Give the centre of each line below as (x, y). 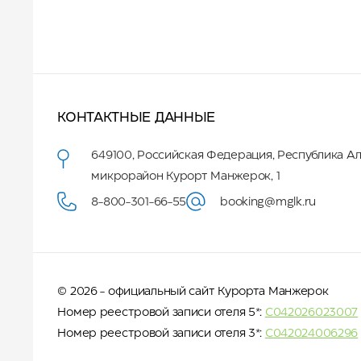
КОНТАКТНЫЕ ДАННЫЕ (136, 118)
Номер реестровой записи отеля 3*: (161, 334)
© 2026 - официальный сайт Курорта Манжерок (193, 292)
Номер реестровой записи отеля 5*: (161, 313)
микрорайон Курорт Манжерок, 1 (186, 176)
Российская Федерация (205, 156)
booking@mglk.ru (268, 202)
